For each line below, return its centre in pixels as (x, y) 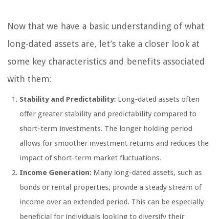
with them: (29, 79)
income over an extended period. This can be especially (112, 202)
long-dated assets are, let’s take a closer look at (103, 44)
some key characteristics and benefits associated (106, 61)
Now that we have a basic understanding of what (106, 26)
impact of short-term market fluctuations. (90, 158)
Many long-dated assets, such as (147, 172)
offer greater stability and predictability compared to (108, 114)
